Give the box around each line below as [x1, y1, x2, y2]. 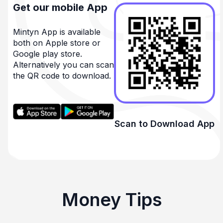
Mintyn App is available [13, 26, 101, 37]
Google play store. [13, 48, 82, 59]
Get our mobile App [13, 1, 108, 13]
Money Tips [61, 188, 162, 211]
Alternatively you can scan [13, 59, 114, 70]
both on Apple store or [13, 37, 101, 48]
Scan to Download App [114, 118, 215, 129]
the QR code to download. [13, 70, 111, 81]
